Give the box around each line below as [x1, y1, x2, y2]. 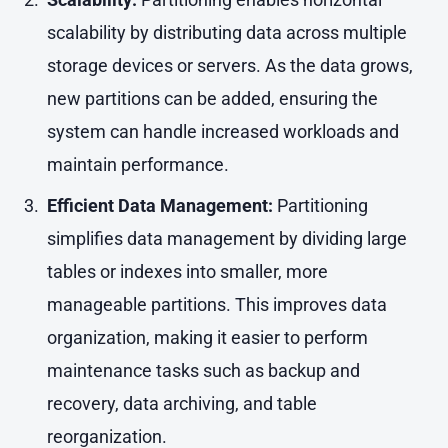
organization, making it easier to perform [46, 327, 368, 349]
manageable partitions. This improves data [46, 294, 387, 316]
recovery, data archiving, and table [46, 393, 317, 415]
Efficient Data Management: [46, 195, 273, 217]
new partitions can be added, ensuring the [46, 87, 378, 109]
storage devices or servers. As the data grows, [46, 54, 413, 76]
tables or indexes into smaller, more [46, 261, 328, 283]
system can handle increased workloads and [46, 120, 399, 142]
